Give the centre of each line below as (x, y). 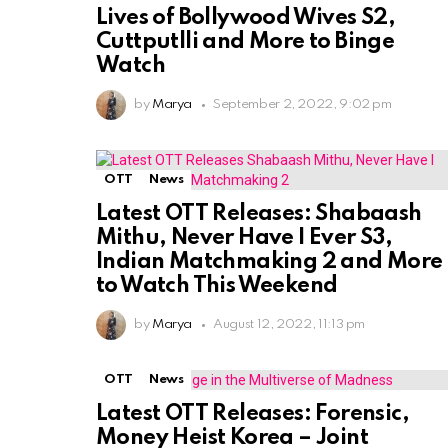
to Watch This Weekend (217, 286)
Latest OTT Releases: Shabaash (259, 214)
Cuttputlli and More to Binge (245, 42)
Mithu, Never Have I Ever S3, (244, 238)
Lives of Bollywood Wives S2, (246, 18)
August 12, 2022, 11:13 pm (289, 325)
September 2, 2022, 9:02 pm (302, 105)
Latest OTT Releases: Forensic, (252, 414)
